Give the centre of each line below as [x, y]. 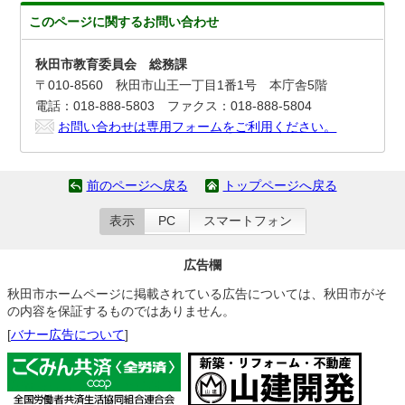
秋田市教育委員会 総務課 [112, 64]
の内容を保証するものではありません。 [121, 311]
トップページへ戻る [280, 186]
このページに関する [86, 22]
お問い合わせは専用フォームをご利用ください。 [198, 127]
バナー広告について [68, 334]
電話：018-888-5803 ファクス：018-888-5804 [174, 106]
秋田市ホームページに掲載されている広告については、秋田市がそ [197, 294]
